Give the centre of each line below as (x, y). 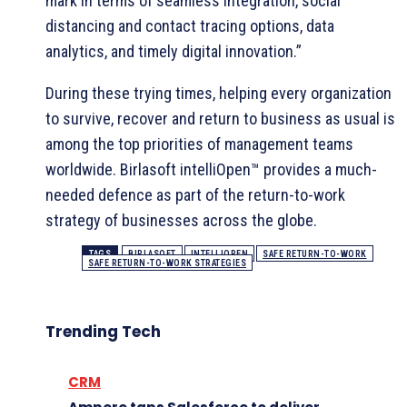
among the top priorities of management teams (199, 144)
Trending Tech (103, 331)
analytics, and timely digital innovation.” (174, 51)
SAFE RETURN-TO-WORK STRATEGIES (167, 263)
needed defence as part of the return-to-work (195, 194)
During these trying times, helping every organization (218, 93)
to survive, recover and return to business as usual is (220, 118)
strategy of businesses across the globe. (181, 220)
